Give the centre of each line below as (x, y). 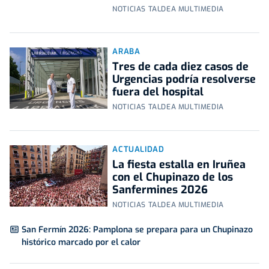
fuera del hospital (158, 92)
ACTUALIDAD (138, 150)
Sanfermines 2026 (160, 190)
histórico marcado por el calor (81, 243)
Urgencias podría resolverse (184, 80)
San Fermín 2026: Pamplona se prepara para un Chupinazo (137, 230)
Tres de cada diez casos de (181, 67)
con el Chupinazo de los (173, 177)
